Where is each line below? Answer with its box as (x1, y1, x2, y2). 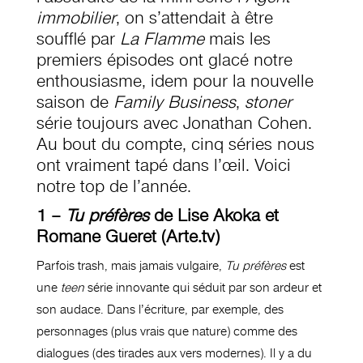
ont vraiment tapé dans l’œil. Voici (36, 155, 291, 177)
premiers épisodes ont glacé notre (36, 49, 293, 71)
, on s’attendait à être (115, 7, 273, 29)
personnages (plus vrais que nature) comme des (36, 324, 297, 340)
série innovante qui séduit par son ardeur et (83, 280, 322, 296)
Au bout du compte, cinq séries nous (36, 134, 314, 156)
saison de (36, 92, 113, 113)
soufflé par (36, 28, 120, 50)
